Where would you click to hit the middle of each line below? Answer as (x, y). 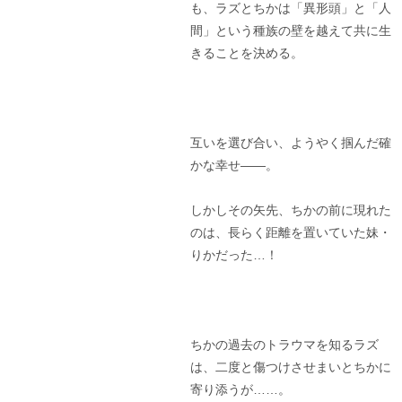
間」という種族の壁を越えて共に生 (290, 30)
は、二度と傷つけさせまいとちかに (290, 367)
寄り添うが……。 (240, 389)
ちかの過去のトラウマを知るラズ (284, 344)
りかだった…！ (234, 254)
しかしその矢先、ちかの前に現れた (290, 210)
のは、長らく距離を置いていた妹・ (290, 232)
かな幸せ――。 (234, 165)
